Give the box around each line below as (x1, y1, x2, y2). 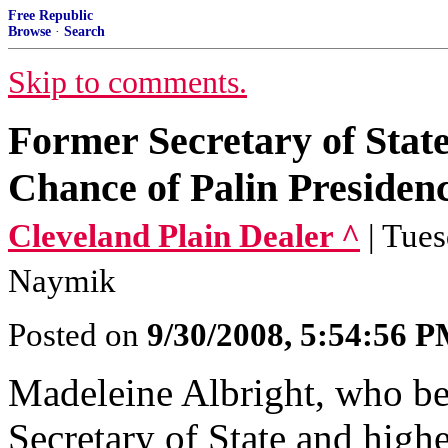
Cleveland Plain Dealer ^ (8, 218, 360, 254)
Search (64, 24, 105, 39)
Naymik (8, 263, 116, 299)
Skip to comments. (8, 65, 247, 100)
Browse (8, 24, 51, 39)
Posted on (8, 317, 147, 353)
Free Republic (8, 8, 93, 23)
